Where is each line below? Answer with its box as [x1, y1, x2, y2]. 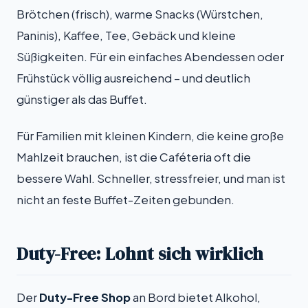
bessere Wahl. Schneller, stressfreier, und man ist [16, 170, 285, 186]
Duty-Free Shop [39, 290, 131, 305]
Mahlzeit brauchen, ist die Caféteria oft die [16, 149, 251, 164]
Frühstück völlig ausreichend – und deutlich [16, 70, 250, 85]
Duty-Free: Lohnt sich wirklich [16, 241, 263, 266]
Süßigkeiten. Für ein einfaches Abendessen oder [16, 49, 284, 64]
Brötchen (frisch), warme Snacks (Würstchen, [16, 6, 263, 21]
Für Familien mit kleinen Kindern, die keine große [16, 128, 284, 143]
